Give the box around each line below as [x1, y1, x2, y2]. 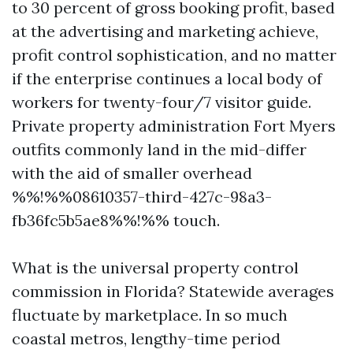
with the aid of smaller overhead [12, 163, 252, 183]
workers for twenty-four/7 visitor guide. [12, 92, 311, 112]
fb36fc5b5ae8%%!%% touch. [12, 210, 220, 230]
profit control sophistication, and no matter [12, 45, 336, 65]
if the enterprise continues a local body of [12, 69, 322, 88]
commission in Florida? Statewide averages [12, 281, 334, 301]
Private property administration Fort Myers [12, 116, 336, 136]
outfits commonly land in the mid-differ [12, 139, 307, 159]
